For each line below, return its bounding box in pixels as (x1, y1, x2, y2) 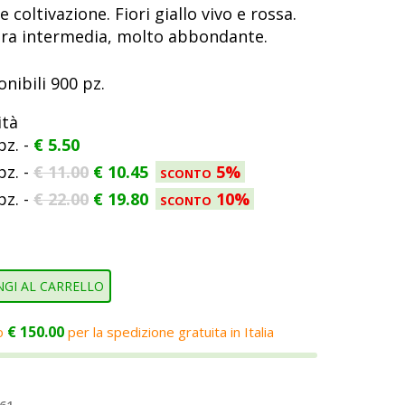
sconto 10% (159, 188, 250, 211)
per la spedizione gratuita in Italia (63, 323, 274, 342)
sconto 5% (159, 161, 240, 184)
